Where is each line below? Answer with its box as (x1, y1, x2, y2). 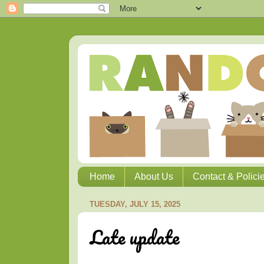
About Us (134, 171, 173, 182)
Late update (90, 222, 179, 253)
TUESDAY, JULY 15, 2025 (90, 199, 180, 209)
